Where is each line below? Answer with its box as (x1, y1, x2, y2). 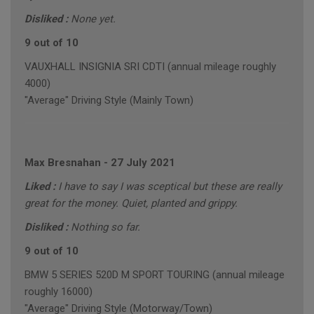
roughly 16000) (25, 285, 93, 299)
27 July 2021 (111, 156, 175, 170)
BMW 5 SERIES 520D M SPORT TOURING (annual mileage (25, 268, 285, 282)
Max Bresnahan (25, 156, 101, 170)
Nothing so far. (71, 221, 140, 234)
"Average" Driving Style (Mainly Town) (25, 94, 193, 107)
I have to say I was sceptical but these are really (58, 180, 282, 193)
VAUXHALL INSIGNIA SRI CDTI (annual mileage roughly (25, 60, 276, 74)
